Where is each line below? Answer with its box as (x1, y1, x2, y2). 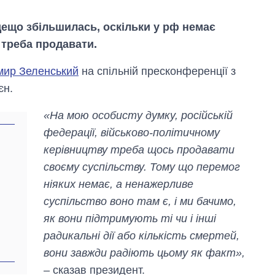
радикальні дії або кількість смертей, (44, 229, 240, 242)
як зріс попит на (180, 201, 252, 212)
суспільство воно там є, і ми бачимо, (44, 195, 237, 207)
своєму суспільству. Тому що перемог (44, 160, 241, 173)
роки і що (180, 225, 222, 236)
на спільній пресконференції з (79, 64, 236, 77)
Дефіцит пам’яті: (180, 190, 256, 201)
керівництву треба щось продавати (44, 143, 235, 156)
